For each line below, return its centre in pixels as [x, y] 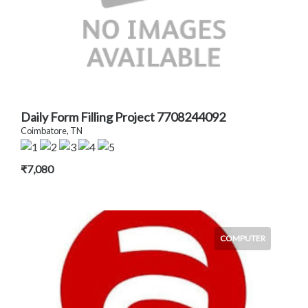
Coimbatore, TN [52, 131]
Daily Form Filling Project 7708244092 [123, 117]
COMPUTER [243, 239]
